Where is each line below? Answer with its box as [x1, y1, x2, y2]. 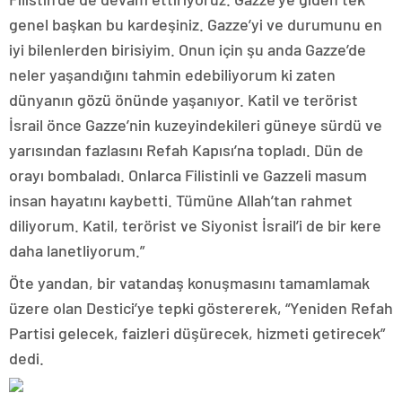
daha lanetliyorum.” [9, 240, 144, 261]
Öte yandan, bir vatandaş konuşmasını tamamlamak [9, 273, 370, 293]
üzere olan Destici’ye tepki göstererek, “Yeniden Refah [9, 298, 393, 319]
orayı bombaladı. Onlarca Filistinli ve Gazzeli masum [9, 165, 367, 186]
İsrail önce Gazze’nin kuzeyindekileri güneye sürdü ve [9, 115, 382, 135]
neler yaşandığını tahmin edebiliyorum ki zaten [9, 65, 336, 85]
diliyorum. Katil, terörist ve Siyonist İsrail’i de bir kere [9, 215, 381, 236]
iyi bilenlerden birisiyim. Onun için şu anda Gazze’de [9, 39, 366, 60]
